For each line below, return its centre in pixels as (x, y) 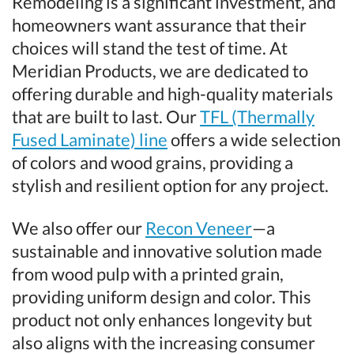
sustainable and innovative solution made (167, 250)
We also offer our (79, 228)
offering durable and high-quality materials (173, 93)
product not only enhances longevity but (162, 319)
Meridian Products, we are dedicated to (160, 70)
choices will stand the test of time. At (150, 47)
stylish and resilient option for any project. (170, 185)
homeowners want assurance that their (159, 24)
